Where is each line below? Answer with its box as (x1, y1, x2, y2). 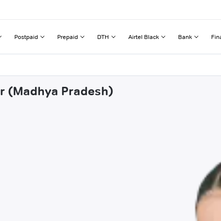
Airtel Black (128, 33, 159, 40)
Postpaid (14, 33, 38, 40)
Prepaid (57, 33, 78, 40)
